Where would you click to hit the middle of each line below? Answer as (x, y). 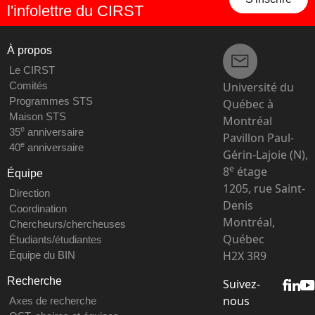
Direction (29, 193)
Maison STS (37, 117)
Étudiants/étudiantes (55, 240)
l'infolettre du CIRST (75, 11)
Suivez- (241, 284)
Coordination (38, 209)
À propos (30, 51)
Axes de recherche (52, 301)
